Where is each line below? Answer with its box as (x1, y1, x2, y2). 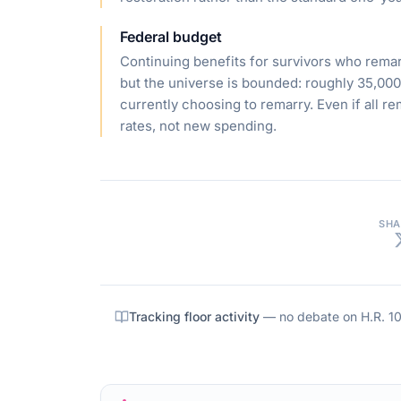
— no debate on (260, 309, 361, 324)
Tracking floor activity (129, 309, 260, 324)
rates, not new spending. (120, 117, 277, 134)
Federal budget (120, 28, 222, 46)
